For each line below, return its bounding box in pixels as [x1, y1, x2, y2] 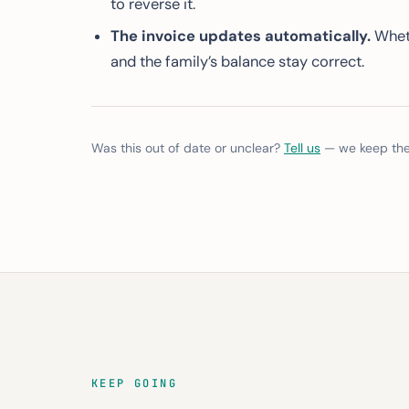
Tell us [284, 140, 320, 156]
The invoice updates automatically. [110, 26, 371, 46]
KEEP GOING [91, 376, 177, 391]
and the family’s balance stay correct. [110, 52, 364, 71]
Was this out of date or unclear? [91, 140, 284, 156]
